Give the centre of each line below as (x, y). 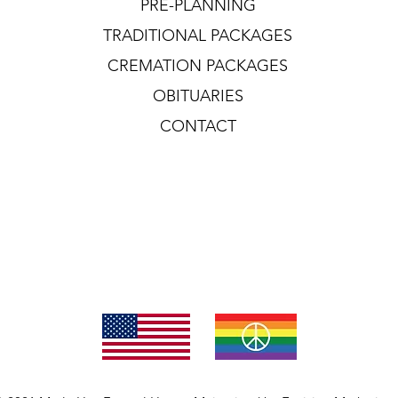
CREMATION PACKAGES (198, 66)
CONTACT (198, 127)
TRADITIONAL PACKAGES (198, 36)
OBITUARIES (198, 96)
